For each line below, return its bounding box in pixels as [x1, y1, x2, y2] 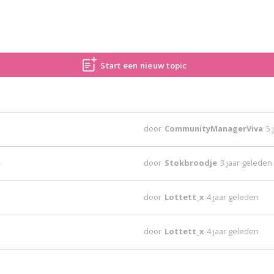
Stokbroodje [165, 157, 220, 168]
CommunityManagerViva [165, 123, 265, 134]
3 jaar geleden [220, 157, 273, 168]
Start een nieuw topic [100, 60, 187, 71]
